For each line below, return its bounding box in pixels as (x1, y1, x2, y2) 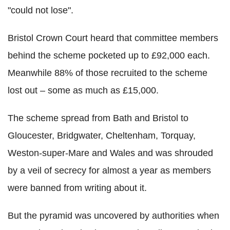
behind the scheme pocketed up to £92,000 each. (8, 50, 210, 61)
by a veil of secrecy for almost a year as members (8, 165, 211, 176)
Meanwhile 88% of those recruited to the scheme (8, 68, 207, 79)
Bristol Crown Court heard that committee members (8, 33, 218, 44)
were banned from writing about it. (8, 183, 147, 194)
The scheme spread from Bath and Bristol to (8, 113, 188, 124)
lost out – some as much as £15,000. (8, 85, 159, 96)
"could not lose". (8, 5, 73, 16)
